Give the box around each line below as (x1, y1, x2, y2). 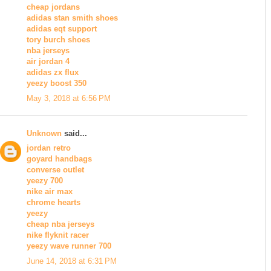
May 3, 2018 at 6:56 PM (27, 93, 111, 103)
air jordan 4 (27, 57, 70, 67)
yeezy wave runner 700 (27, 241, 111, 251)
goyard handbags (27, 154, 92, 164)
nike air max (27, 187, 73, 197)
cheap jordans (27, 2, 80, 12)
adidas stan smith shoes (27, 13, 118, 23)
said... (62, 128, 87, 138)
